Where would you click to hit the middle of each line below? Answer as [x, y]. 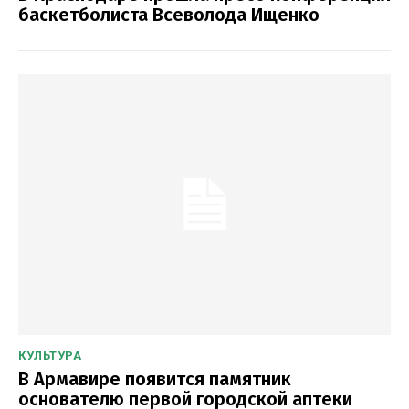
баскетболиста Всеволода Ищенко [169, 14]
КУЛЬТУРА [50, 355]
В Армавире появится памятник [155, 378]
